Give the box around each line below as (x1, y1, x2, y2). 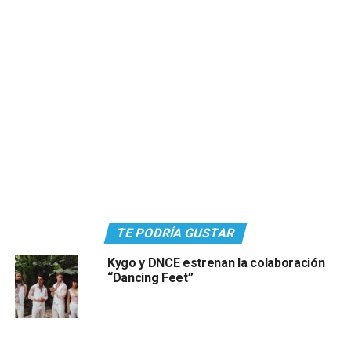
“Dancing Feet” (107, 270, 194, 285)
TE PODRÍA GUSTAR (114, 225, 237, 241)
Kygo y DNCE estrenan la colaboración (107, 255, 325, 270)
